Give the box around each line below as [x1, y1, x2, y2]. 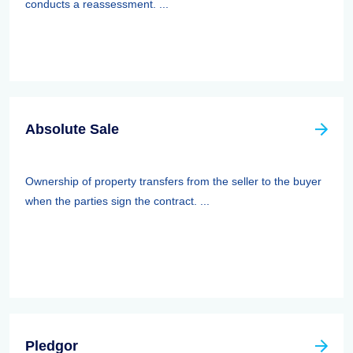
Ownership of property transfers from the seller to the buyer [25, 175, 321, 188]
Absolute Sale [25, 121, 119, 137]
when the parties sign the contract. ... [25, 195, 210, 207]
